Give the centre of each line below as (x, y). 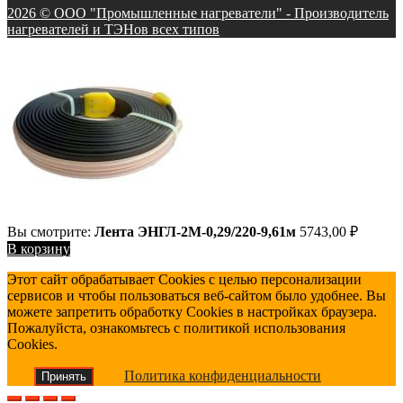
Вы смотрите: (51, 231)
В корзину (39, 248)
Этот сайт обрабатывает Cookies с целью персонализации (184, 279)
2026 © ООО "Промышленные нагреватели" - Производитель (198, 13)
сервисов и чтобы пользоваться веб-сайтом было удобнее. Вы (197, 295)
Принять (64, 376)
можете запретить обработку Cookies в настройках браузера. (192, 311)
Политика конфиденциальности (223, 375)
